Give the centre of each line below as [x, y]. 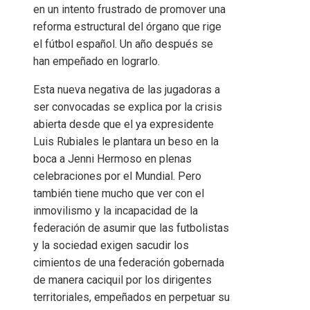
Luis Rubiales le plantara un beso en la [126, 141]
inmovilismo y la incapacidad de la [116, 210]
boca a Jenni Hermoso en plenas [112, 158]
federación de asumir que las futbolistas [131, 228]
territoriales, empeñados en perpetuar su [131, 297]
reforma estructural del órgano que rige [127, 26]
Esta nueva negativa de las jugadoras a [127, 89]
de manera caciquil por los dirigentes [122, 280]
